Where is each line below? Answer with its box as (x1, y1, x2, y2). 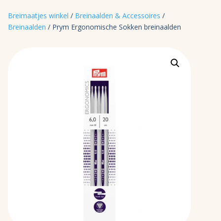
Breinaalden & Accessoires (75, 11, 160, 20)
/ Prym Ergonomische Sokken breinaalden (46, 22, 181, 32)
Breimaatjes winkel (8, 11, 69, 20)
